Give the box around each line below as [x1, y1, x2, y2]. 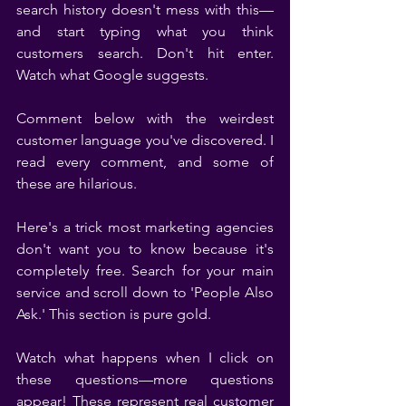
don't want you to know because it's [16, 239, 274, 257]
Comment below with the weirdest [16, 109, 274, 127]
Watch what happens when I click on [16, 348, 274, 366]
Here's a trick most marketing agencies [16, 217, 274, 236]
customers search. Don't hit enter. [16, 43, 274, 62]
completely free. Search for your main [16, 261, 274, 279]
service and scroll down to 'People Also [16, 283, 274, 301]
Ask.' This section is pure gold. [16, 304, 211, 323]
